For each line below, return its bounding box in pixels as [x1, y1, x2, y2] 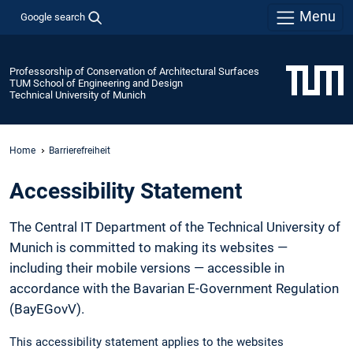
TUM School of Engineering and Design [9, 76, 183, 89]
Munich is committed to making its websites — [9, 240, 288, 256]
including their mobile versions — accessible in [9, 260, 284, 277]
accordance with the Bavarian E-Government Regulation [9, 281, 339, 297]
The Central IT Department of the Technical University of [9, 219, 340, 236]
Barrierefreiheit [49, 144, 110, 156]
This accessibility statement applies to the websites [9, 334, 284, 349]
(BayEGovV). [9, 301, 84, 318]
